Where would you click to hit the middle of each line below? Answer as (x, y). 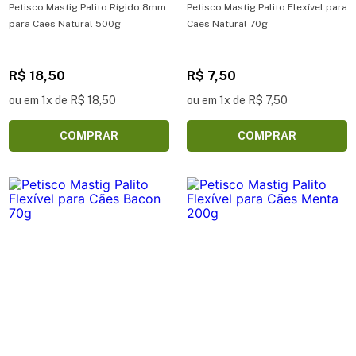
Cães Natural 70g (227, 23)
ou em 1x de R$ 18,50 (62, 100)
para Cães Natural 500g (65, 23)
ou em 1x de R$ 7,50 (237, 100)
